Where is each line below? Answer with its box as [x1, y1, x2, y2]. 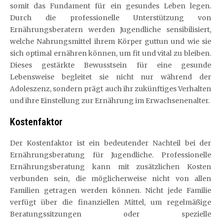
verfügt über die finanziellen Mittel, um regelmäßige [10, 197, 211, 207]
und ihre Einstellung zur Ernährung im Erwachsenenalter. [10, 96, 210, 105]
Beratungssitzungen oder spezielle [10, 209, 211, 219]
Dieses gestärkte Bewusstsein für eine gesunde [10, 60, 211, 70]
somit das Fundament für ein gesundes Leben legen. [10, 1, 211, 10]
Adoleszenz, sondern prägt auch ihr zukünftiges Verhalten [10, 84, 211, 93]
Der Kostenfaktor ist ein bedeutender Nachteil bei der [10, 138, 211, 147]
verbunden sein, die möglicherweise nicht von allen [10, 174, 211, 183]
